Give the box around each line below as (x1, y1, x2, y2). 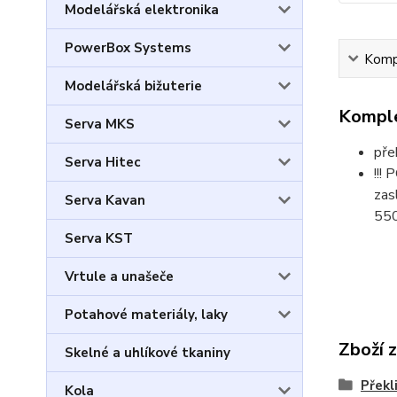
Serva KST (65, 230, 133, 247)
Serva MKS (65, 115, 135, 133)
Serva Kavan (65, 191, 145, 209)
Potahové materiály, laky (65, 306, 228, 323)
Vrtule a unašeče (65, 268, 174, 285)
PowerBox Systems (65, 39, 191, 57)
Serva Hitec (65, 153, 140, 171)
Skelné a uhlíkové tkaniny (65, 344, 230, 362)
